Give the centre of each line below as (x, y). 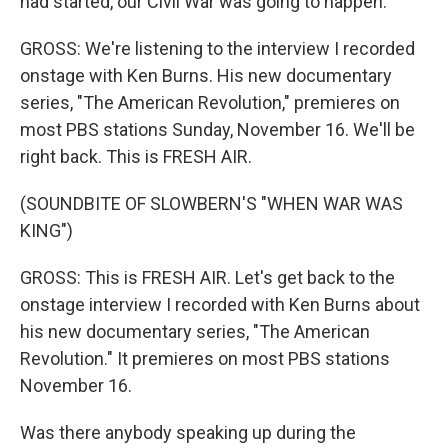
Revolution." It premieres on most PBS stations (205, 358)
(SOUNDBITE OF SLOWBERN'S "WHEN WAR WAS (211, 203)
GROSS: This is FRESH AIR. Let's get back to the (207, 277)
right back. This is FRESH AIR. (136, 156)
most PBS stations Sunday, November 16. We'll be (217, 129)
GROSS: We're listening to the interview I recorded (217, 48)
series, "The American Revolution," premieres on (210, 102)
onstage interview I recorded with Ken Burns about (220, 304)
